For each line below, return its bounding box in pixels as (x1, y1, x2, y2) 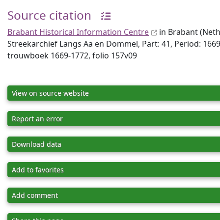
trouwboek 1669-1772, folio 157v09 (7, 50, 137, 61)
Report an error (12, 114, 63, 123)
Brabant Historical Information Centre (7, 27, 149, 37)
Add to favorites (12, 165, 64, 174)
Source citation (7, 7, 91, 23)
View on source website (12, 88, 89, 98)
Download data (12, 139, 61, 149)
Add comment (12, 191, 58, 200)
